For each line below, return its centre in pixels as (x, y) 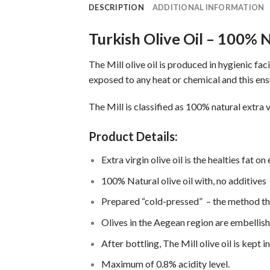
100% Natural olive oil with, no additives (184, 180)
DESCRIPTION (116, 7)
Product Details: (134, 137)
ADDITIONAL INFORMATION (208, 7)
